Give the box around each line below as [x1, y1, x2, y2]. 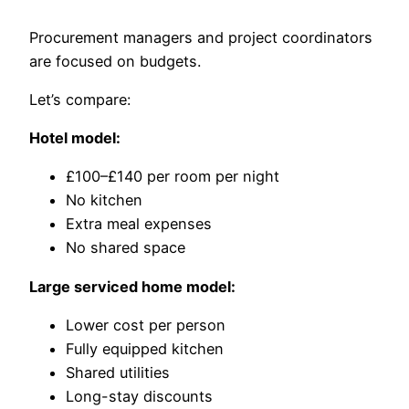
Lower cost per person [66, 315, 225, 334]
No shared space [66, 238, 185, 257]
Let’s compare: [29, 89, 131, 109]
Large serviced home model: [29, 277, 236, 296]
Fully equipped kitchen [66, 339, 224, 358]
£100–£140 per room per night [66, 167, 279, 186]
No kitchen [66, 191, 142, 210]
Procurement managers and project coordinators [29, 27, 372, 47]
